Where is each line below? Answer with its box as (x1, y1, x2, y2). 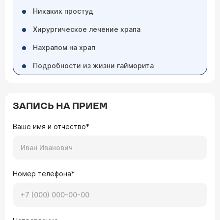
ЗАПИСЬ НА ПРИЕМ (13, 101, 108, 111)
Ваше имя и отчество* (13, 122, 89, 131)
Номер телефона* (13, 169, 75, 178)
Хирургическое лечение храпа (33, 25, 140, 33)
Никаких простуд (33, 7, 93, 15)
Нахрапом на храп (33, 43, 95, 52)
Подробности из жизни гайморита (33, 61, 154, 70)
